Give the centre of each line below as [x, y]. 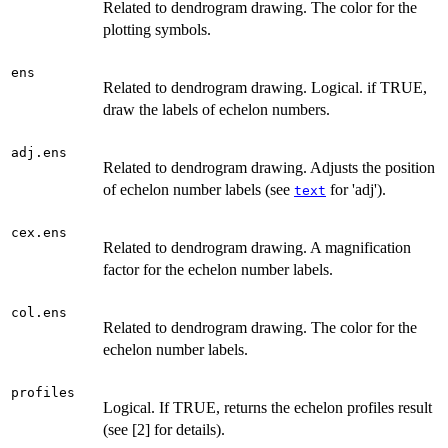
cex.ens [39, 233]
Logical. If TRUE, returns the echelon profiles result [267, 408]
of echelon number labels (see [198, 190]
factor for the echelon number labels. [218, 270]
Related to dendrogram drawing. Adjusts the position [269, 168]
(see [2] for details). [164, 430]
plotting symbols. [157, 30]
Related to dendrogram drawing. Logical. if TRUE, [265, 88]
